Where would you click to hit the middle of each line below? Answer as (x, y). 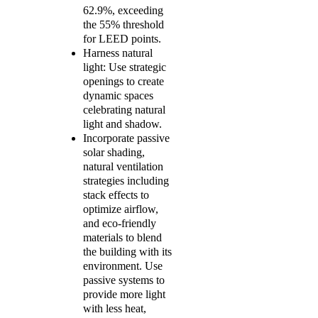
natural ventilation (123, 166)
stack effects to (116, 195)
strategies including (126, 181)
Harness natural (118, 53)
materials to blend (122, 237)
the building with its (127, 252)
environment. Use (123, 266)
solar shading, (114, 152)
